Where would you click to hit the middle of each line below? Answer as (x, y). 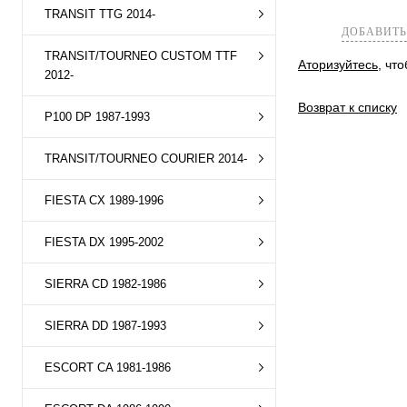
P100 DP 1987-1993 (97, 117)
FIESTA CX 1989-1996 (104, 200)
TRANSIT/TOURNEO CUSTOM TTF (141, 56)
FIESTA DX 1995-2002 (104, 242)
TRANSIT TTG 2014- (100, 14)
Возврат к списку (347, 108)
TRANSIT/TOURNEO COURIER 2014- (146, 159)
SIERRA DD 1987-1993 (105, 326)
